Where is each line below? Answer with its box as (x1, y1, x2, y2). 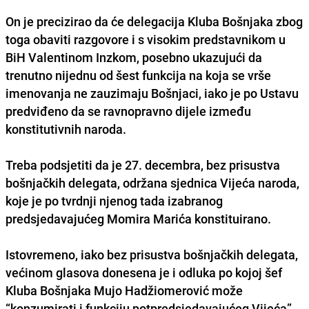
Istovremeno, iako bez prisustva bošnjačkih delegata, (6, 246, 298, 263)
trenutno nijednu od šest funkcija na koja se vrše (6, 66, 271, 83)
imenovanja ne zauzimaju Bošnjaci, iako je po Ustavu (6, 84, 299, 101)
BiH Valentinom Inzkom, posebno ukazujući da (6, 48, 262, 66)
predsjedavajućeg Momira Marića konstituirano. (6, 210, 271, 227)
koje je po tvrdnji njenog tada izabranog (6, 192, 223, 209)
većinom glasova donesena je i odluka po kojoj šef (6, 263, 282, 281)
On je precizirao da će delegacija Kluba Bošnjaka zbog (6, 12, 303, 30)
